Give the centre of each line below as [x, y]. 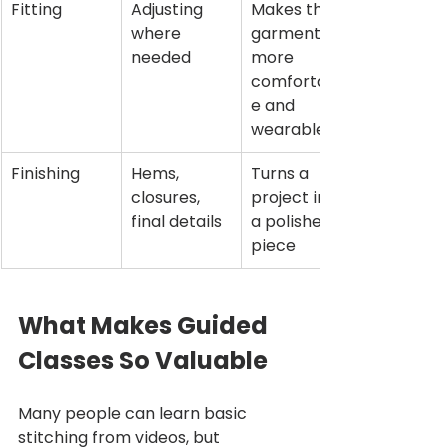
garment [288, 34]
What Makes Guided [145, 326]
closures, [167, 198]
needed [161, 58]
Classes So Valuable [143, 361]
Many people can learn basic [134, 414]
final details [176, 222]
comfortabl [296, 82]
